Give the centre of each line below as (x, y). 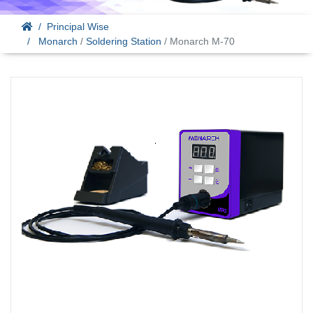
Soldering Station (124, 41)
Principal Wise (78, 26)
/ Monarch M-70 (198, 41)
